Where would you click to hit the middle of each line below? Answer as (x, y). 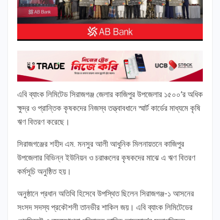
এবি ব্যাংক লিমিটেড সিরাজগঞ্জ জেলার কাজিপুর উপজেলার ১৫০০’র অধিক (110, 95)
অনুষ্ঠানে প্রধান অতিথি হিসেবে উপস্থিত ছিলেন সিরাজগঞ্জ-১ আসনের (106, 194)
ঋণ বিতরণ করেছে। (43, 122)
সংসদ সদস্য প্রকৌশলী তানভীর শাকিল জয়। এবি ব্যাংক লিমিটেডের (105, 207)
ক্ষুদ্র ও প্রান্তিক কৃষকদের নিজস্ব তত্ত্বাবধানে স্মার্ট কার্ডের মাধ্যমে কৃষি (109, 108)
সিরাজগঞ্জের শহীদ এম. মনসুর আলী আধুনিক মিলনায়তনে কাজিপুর (101, 144)
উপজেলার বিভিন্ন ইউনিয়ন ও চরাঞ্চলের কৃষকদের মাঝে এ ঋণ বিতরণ (106, 158)
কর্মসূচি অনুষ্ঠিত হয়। (44, 172)
